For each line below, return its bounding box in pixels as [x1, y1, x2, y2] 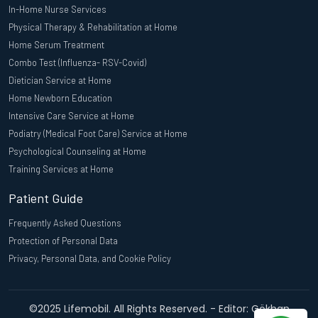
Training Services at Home [9, 163, 114, 175]
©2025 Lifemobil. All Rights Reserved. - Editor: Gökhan [28, 302, 290, 317]
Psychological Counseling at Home [9, 146, 146, 158]
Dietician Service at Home [9, 75, 111, 87]
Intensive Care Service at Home [9, 110, 134, 122]
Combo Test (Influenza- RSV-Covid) [9, 57, 146, 69]
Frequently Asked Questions [9, 217, 121, 229]
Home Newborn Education [9, 92, 112, 104]
